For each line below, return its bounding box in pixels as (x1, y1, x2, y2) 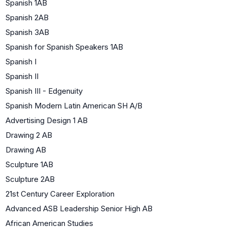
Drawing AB (6, 144, 46, 155)
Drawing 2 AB (6, 130, 52, 140)
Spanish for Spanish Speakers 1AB (6, 42, 123, 52)
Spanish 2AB (6, 12, 49, 22)
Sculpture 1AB (6, 159, 53, 169)
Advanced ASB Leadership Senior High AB (6, 203, 153, 213)
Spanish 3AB (6, 27, 49, 37)
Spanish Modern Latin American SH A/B (6, 100, 142, 110)
